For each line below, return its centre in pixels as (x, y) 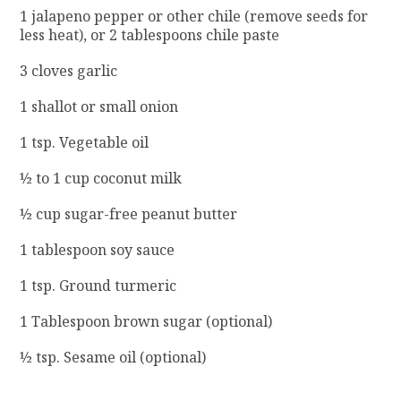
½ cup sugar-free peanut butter (129, 213)
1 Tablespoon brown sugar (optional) (146, 321)
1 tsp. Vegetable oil (85, 142)
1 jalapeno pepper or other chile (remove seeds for (194, 16)
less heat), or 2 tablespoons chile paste (150, 34)
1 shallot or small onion (99, 106)
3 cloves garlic (69, 70)
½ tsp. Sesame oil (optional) (113, 357)
